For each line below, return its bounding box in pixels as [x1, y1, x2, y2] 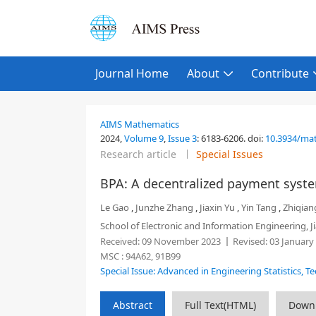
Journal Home [95, 66, 169, 81]
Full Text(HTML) [185, 298, 256, 312]
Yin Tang [241, 201, 276, 214]
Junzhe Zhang [135, 201, 193, 214]
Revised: [233, 235, 267, 248]
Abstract [113, 298, 152, 312]
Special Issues [196, 147, 263, 161]
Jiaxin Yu [200, 201, 235, 214]
